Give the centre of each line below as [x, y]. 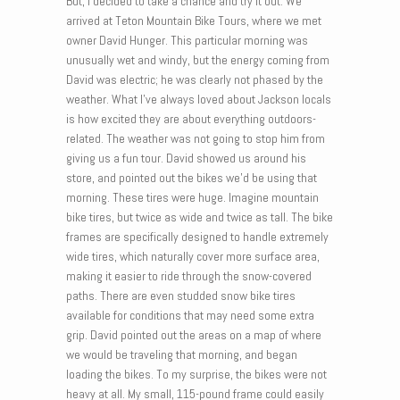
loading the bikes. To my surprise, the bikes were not [196, 375]
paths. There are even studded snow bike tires [181, 296]
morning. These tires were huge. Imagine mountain [192, 198]
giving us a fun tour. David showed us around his [186, 158]
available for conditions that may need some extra [190, 316]
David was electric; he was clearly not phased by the [195, 80]
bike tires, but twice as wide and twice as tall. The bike [200, 217]
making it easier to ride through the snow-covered [189, 276]
